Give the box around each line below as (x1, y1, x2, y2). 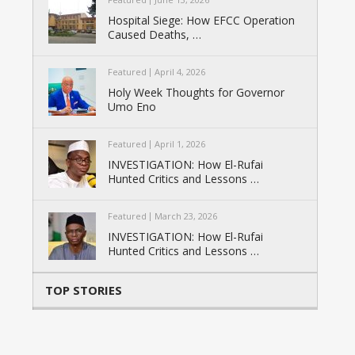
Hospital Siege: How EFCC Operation (108, 13, 296, 29)
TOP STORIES (45, 282, 123, 299)
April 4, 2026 (155, 66, 206, 78)
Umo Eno (108, 99, 157, 115)
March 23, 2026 (155, 210, 218, 223)
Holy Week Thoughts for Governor (108, 85, 285, 101)
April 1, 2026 (155, 138, 206, 151)
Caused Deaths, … (108, 27, 202, 43)
